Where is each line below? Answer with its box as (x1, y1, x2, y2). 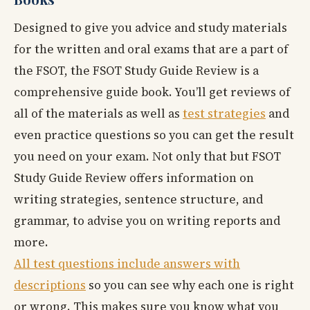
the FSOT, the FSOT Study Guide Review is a (14, 62, 259, 79)
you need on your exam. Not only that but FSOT (14, 147, 281, 165)
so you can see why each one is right (86, 276, 294, 293)
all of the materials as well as (14, 104, 183, 122)
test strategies (183, 104, 266, 122)
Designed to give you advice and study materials (14, 19, 287, 36)
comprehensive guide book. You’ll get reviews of (14, 83, 291, 100)
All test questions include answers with (14, 255, 240, 272)
